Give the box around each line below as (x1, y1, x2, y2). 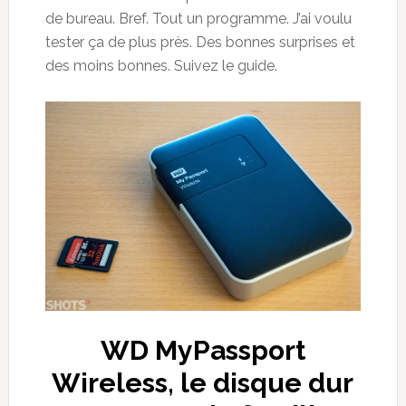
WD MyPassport (100, 334, 305, 367)
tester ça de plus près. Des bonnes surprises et (44, 33, 355, 51)
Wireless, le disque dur (52, 367, 354, 400)
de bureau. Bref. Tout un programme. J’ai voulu (44, 9, 352, 27)
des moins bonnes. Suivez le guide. (44, 56, 277, 74)
